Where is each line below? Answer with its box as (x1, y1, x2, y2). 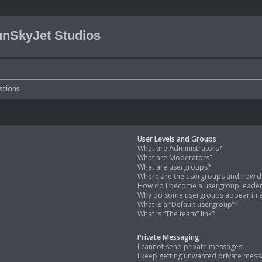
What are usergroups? (137, 162, 211, 173)
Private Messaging (137, 232, 200, 243)
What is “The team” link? (137, 209, 215, 219)
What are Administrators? (137, 143, 222, 154)
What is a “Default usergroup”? (137, 199, 238, 210)
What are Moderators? (137, 153, 213, 163)
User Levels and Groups (137, 134, 217, 144)
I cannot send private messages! (137, 242, 244, 252)
